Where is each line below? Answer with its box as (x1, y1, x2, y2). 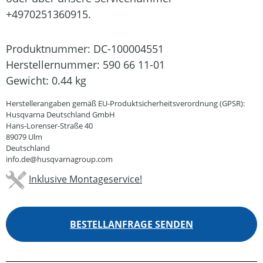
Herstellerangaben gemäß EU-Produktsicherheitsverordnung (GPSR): (6, 98, 245, 109)
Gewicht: (6, 73, 52, 87)
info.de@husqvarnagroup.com (6, 154, 113, 164)
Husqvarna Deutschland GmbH (6, 109, 115, 120)
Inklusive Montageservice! (29, 172, 142, 186)
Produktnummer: (6, 42, 93, 56)
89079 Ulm (6, 131, 42, 142)
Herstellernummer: (6, 58, 103, 72)
